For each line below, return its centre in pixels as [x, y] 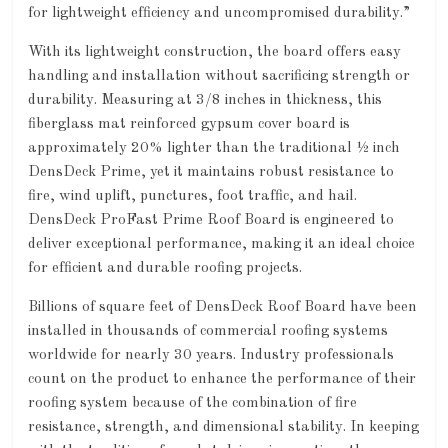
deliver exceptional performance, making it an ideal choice [222, 244]
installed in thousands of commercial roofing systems [208, 331]
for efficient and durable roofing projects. [165, 268]
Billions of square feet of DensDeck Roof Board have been [223, 307]
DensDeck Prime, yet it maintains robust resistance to [211, 172]
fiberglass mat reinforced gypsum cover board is [189, 124]
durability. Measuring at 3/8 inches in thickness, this [205, 100]
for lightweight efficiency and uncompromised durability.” [219, 13]
